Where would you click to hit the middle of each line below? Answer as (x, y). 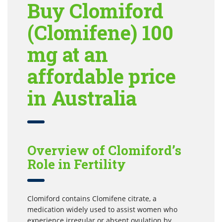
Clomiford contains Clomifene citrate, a (92, 198)
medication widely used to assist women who (102, 209)
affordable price (102, 76)
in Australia (82, 98)
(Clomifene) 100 (100, 32)
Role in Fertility (77, 164)
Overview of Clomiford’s (104, 150)
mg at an (68, 54)
